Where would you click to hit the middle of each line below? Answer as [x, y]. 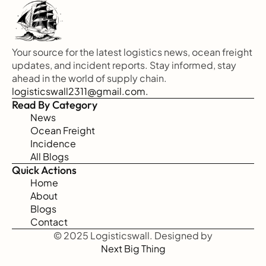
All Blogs [50, 156]
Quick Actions [44, 170]
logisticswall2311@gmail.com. [80, 91]
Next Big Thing [133, 248]
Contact [49, 222]
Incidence [53, 143]
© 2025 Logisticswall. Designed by [133, 235]
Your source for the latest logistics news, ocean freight [132, 52]
